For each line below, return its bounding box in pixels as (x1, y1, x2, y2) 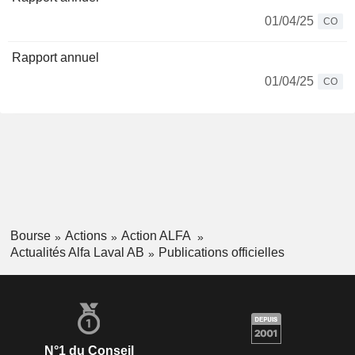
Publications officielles (158, 245, 284, 259)
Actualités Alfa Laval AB (10, 245, 144, 259)
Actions (64, 229, 107, 242)
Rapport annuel (12, 51, 99, 64)
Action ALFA (120, 229, 193, 242)
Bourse (10, 229, 51, 242)
